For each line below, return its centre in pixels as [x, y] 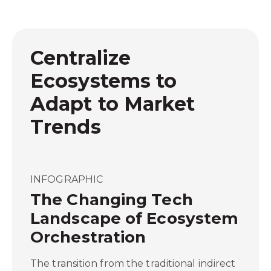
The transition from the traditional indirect [133, 263]
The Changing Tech [112, 200]
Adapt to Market [113, 104]
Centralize [81, 58]
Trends [66, 127]
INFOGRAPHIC [67, 179]
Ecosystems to [104, 81]
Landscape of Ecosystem [135, 218]
